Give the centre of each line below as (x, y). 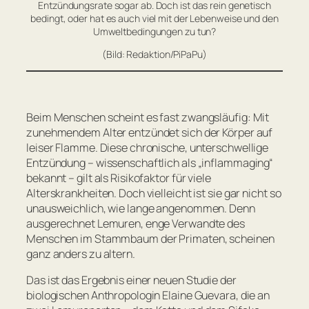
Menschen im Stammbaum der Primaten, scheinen (150, 239)
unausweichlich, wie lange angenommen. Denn (141, 209)
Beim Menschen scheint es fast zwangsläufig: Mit (148, 118)
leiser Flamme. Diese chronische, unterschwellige (148, 148)
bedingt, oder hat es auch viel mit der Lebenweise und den (154, 18)
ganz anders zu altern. (81, 254)
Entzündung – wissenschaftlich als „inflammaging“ (150, 163)
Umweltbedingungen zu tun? (154, 31)
